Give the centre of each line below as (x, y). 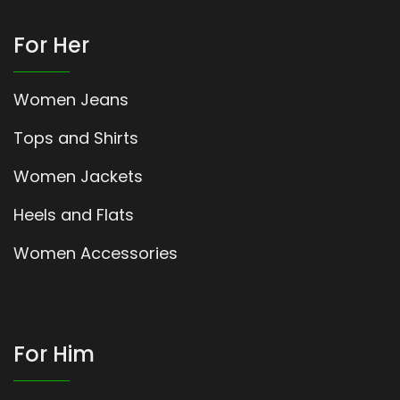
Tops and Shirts (76, 138)
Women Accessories (96, 254)
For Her (51, 46)
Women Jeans (71, 100)
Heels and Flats (74, 215)
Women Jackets (78, 177)
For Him (54, 354)
